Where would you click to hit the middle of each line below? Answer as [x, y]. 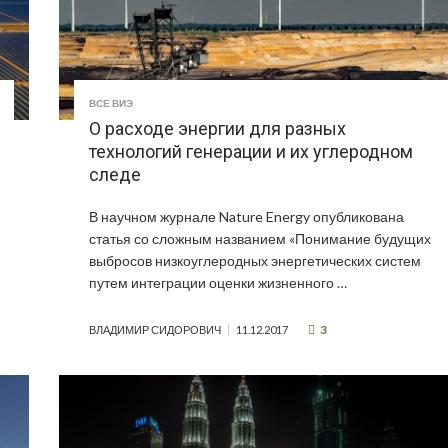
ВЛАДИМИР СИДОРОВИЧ [155, 330]
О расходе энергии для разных [218, 129]
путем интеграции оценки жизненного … [218, 283]
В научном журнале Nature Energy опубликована [247, 217]
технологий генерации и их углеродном [251, 152]
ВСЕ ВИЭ [111, 103]
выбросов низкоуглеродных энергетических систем [255, 261]
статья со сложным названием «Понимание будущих [260, 239]
